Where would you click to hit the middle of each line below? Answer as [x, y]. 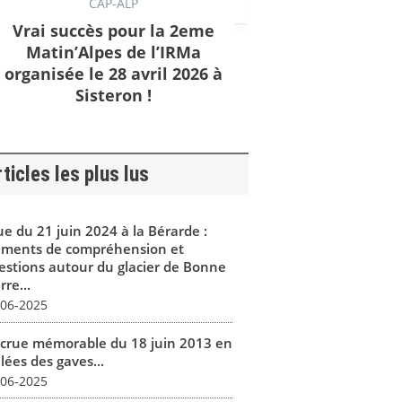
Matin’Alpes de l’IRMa [113, 52]
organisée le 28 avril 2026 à [113, 73]
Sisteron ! [113, 95]
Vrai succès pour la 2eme [113, 30]
